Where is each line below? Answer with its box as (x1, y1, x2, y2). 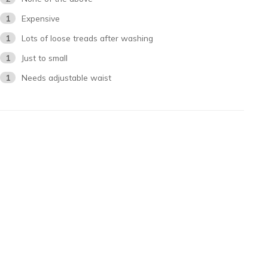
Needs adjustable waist (22, 72, 112, 83)
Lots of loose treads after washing (22, 32, 154, 43)
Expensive (22, 13, 60, 23)
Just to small (22, 52, 68, 63)
